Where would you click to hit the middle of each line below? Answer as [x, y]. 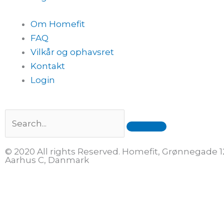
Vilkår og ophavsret [72, 52]
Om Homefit [58, 24]
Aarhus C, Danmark [47, 160]
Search [19, 116]
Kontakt [48, 66]
